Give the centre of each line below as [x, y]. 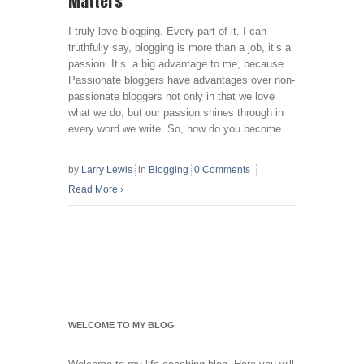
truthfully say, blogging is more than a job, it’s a [180, 47]
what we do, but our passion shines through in [176, 112]
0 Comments [222, 169]
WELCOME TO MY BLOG [121, 325]
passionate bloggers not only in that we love [171, 96]
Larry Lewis [107, 169]
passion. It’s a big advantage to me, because [176, 63]
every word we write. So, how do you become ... [181, 128]
